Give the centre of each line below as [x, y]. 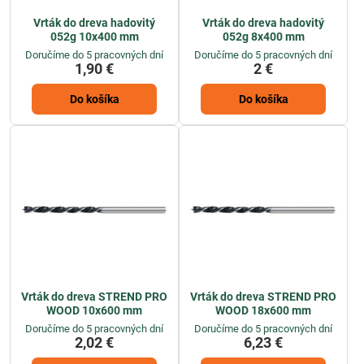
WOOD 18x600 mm [263, 310]
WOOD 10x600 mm [94, 310]
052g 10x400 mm [94, 36]
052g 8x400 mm [263, 36]
